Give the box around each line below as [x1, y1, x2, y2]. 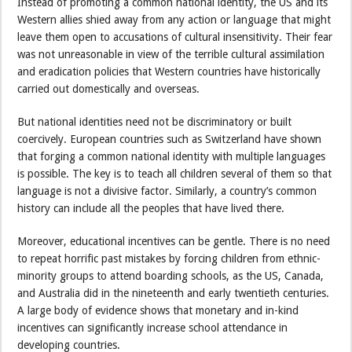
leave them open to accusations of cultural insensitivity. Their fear [17, 30, 333, 43]
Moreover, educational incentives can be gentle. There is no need [17, 234, 331, 247]
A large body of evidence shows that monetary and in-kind [17, 303, 299, 317]
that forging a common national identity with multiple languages [17, 149, 326, 163]
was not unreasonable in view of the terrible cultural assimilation [17, 47, 325, 60]
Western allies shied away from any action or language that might [17, 13, 332, 26]
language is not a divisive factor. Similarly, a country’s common [17, 184, 317, 197]
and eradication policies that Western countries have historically [17, 64, 321, 78]
